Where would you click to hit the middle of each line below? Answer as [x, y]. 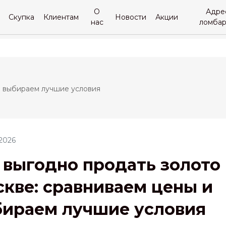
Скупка [21, 17]
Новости [131, 17]
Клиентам [61, 17]
